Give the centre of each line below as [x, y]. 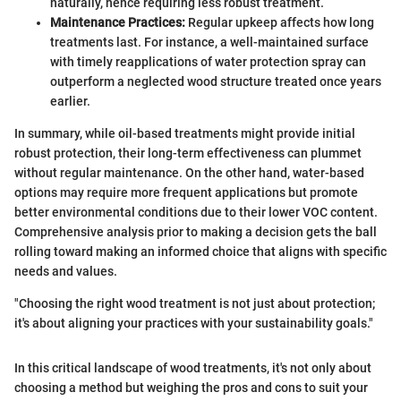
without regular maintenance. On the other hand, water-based [189, 173]
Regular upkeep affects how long [280, 23]
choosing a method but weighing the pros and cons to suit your [191, 388]
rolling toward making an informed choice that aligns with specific [200, 252]
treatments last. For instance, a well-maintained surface [209, 43]
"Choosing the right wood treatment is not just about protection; [195, 304]
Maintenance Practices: [118, 23]
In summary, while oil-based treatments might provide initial [185, 134]
